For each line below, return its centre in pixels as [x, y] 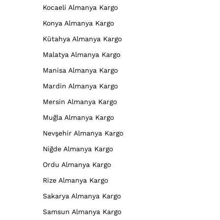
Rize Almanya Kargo [75, 180]
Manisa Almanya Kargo [80, 70]
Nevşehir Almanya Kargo [83, 133]
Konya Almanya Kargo [78, 23]
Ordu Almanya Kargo [77, 164]
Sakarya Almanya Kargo [82, 196]
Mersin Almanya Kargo [80, 101]
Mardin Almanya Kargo [80, 86]
